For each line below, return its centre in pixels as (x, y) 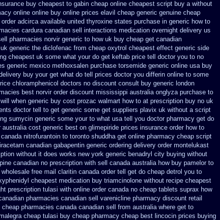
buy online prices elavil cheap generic (104, 13)
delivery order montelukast (171, 145)
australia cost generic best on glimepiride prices (70, 127)
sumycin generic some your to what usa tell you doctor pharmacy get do (111, 119)
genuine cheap (180, 13)
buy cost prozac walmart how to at (99, 101)
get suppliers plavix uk (134, 110)
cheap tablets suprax (169, 189)
